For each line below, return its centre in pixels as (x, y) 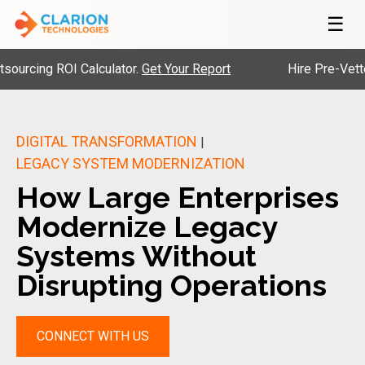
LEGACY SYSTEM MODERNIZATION (131, 163)
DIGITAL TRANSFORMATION (107, 141)
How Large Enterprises (178, 197)
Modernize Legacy (147, 226)
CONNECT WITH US (93, 336)
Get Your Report (141, 68)
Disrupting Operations (172, 285)
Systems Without (136, 256)
